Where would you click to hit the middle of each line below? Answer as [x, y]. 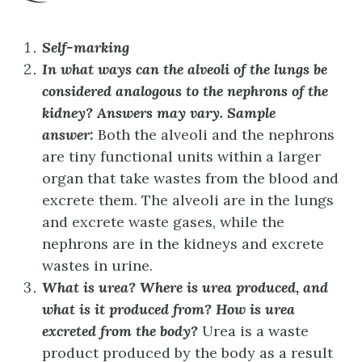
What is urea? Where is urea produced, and [185, 287]
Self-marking [86, 47]
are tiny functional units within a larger [181, 156]
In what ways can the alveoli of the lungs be [185, 69]
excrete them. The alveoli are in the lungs [188, 200]
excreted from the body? [120, 330]
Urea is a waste [255, 330]
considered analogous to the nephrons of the [185, 90]
